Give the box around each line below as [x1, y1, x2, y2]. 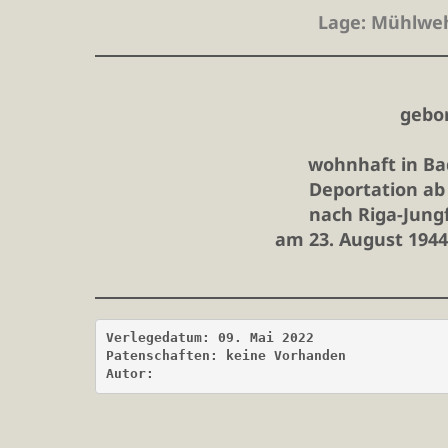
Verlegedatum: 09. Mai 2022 [105, 330, 314, 346]
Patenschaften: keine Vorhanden [105, 348, 346, 364]
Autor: [105, 366, 162, 382]
